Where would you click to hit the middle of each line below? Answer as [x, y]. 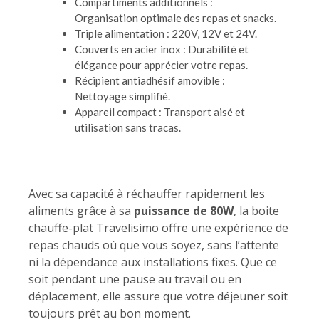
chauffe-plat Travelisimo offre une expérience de [158, 228]
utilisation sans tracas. [128, 127]
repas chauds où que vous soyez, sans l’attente [154, 245]
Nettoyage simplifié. [122, 96]
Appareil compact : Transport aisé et [160, 111]
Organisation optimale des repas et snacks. [176, 17]
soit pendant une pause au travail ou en [135, 279]
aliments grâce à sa [81, 211]
